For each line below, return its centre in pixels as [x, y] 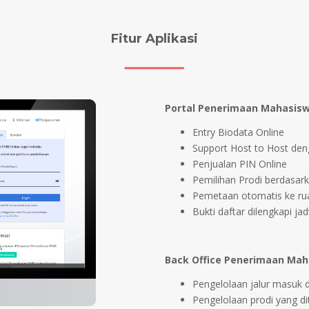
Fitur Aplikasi [154, 39]
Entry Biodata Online [238, 132]
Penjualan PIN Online [239, 164]
